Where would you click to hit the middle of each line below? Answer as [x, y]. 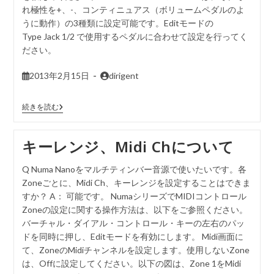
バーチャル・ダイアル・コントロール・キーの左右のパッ [133, 223]
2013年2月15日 [60, 76]
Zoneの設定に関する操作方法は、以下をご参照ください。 [135, 209]
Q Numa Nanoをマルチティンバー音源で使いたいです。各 [134, 169]
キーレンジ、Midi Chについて [128, 146]
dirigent [124, 76]
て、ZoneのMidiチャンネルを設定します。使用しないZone [135, 250]
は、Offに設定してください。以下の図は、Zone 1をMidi [131, 263]
